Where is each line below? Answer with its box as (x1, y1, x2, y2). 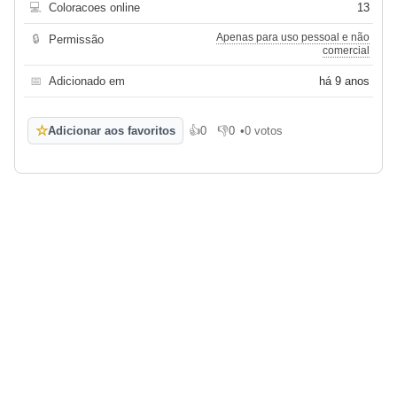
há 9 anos (319, 74, 370, 89)
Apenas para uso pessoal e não (216, 31, 370, 44)
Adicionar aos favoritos (48, 124, 175, 138)
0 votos (245, 124, 283, 138)
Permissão (49, 33, 104, 47)
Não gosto (217, 130, 269, 144)
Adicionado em (49, 74, 125, 89)
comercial (323, 44, 370, 58)
